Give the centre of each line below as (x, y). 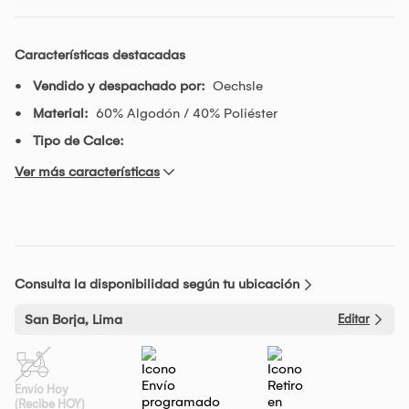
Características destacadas (100, 54)
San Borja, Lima (73, 319)
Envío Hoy (42, 389)
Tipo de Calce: (79, 140)
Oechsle (238, 85)
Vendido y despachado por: (119, 85)
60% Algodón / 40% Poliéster (187, 113)
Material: (61, 113)
